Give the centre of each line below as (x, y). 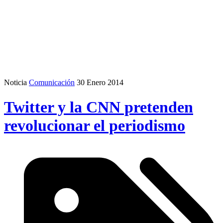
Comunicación (52, 83)
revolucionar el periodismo (95, 125)
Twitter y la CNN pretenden (99, 107)
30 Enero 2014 (100, 83)
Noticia (15, 83)
